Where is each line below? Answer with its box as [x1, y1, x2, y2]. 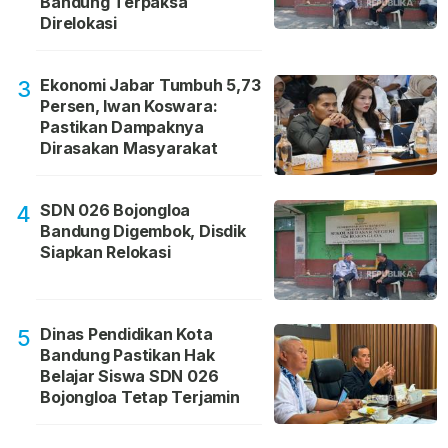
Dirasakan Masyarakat [40, 138, 218, 159]
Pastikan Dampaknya [40, 117, 205, 138]
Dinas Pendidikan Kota [40, 324, 213, 345]
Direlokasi [40, 13, 117, 34]
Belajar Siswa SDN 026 [40, 366, 219, 387]
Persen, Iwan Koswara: [40, 96, 218, 117]
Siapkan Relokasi [40, 242, 171, 263]
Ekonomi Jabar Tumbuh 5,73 [40, 75, 261, 96]
